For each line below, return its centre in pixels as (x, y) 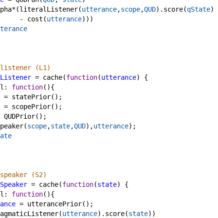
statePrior (31, 97)
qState (199, 9)
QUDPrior (19, 116)
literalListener (49, 9)
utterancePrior (54, 204)
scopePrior (31, 107)
